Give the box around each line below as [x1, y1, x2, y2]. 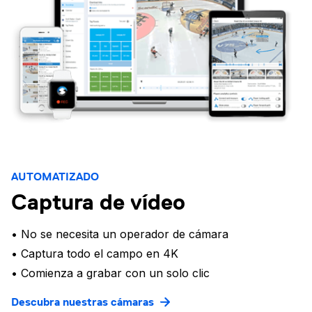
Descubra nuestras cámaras [11, 295, 154, 309]
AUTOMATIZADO [11, 170, 99, 184]
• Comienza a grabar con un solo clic [11, 266, 210, 281]
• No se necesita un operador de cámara [11, 227, 228, 242]
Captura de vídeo [11, 189, 185, 216]
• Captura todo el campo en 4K [11, 247, 178, 261]
